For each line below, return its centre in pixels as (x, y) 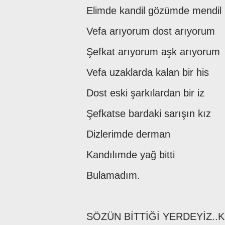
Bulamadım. (113, 175)
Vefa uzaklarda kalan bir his (149, 72)
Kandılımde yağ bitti (132, 154)
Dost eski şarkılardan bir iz (147, 93)
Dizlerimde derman (130, 134)
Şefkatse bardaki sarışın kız (150, 113)
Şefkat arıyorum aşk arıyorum (153, 51)
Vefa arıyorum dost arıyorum (152, 31)
